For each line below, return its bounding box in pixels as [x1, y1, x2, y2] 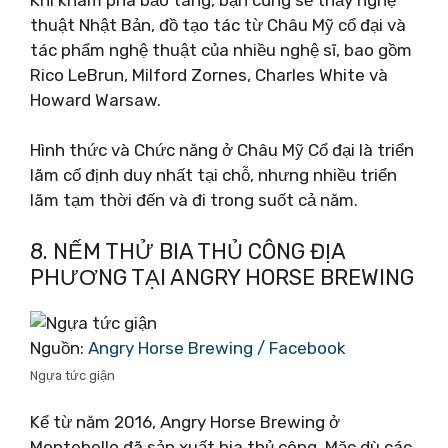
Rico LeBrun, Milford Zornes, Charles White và [30, 64, 388, 85]
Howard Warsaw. [30, 89, 161, 110]
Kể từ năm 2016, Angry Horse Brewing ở [30, 412, 340, 432]
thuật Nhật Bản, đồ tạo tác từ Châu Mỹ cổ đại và [30, 14, 406, 35]
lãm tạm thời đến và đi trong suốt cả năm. [30, 190, 358, 210]
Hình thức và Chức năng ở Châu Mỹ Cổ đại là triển [30, 140, 414, 160]
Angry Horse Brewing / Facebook [88, 337, 346, 358]
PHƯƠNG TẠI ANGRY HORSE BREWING [30, 263, 414, 291]
